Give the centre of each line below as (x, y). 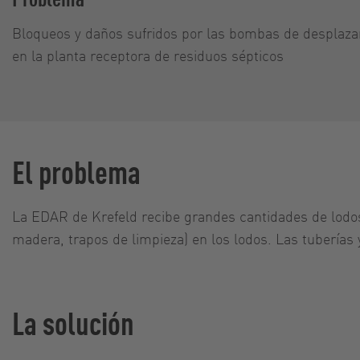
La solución (73, 321)
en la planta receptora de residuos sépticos (148, 55)
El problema (76, 170)
